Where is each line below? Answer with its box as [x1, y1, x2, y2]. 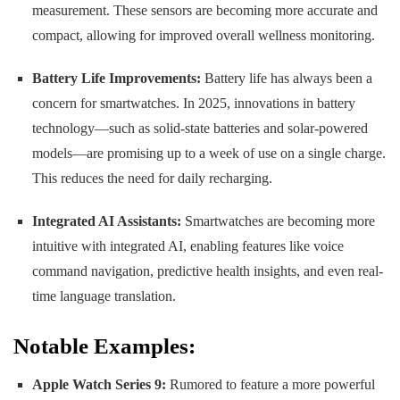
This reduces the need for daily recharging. [31, 170, 272, 186]
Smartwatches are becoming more [180, 212, 375, 229]
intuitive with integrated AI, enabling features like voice [31, 237, 344, 254]
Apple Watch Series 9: [31, 377, 166, 393]
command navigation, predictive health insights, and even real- [31, 262, 383, 279]
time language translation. [31, 287, 176, 304]
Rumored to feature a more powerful [165, 377, 375, 393]
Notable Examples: [13, 333, 196, 358]
